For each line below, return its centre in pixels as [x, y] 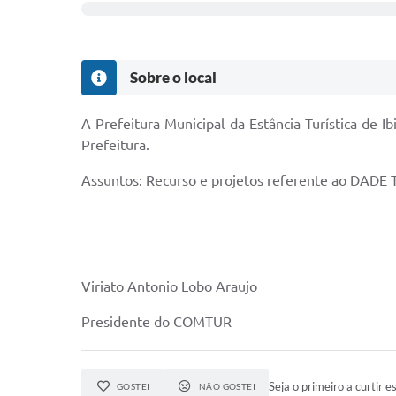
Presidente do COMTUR [156, 321]
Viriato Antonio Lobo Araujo [171, 286]
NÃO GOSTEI [227, 386]
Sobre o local [173, 77]
